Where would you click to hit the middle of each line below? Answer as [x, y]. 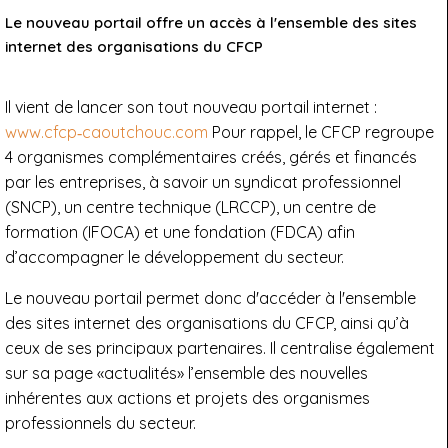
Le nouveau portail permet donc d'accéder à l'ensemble [210, 298]
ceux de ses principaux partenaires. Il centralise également [220, 348]
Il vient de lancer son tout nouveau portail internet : [191, 107]
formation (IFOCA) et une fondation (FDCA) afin [180, 232]
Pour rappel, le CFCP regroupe [323, 132]
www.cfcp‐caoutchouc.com [108, 132]
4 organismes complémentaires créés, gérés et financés [211, 157]
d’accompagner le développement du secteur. [174, 257]
